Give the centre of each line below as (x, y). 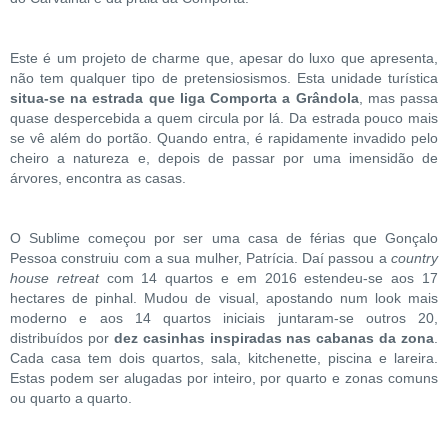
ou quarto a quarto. (71, 397)
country (414, 257)
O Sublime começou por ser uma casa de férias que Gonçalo (224, 237)
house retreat (54, 277)
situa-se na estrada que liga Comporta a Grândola (184, 97)
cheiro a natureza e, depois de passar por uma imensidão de (224, 157)
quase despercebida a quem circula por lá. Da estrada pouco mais (224, 117)
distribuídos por (62, 337)
